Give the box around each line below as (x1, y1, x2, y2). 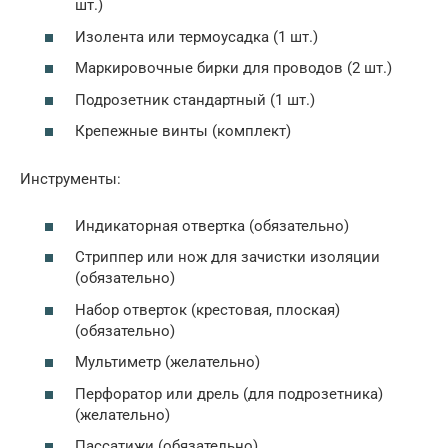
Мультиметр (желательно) (75, 353, 260, 372)
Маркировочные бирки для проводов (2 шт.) (75, 59, 392, 78)
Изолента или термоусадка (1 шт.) (75, 27, 318, 46)
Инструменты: (20, 170, 121, 189)
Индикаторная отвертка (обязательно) (75, 216, 349, 235)
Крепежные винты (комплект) (75, 122, 291, 141)
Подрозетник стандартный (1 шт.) (75, 90, 315, 109)
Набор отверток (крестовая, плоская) (75, 300, 340, 319)
